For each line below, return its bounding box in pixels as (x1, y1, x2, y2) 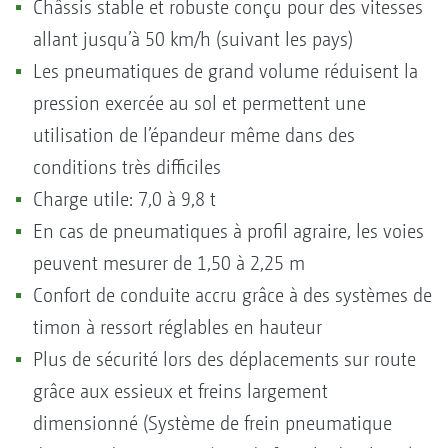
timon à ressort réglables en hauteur (33, 315, 322, 339)
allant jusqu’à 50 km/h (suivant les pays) (33, 27, 353, 51)
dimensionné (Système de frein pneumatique (33, 411, 392, 435)
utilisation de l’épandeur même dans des (33, 123, 355, 147)
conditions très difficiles (33, 155, 221, 179)
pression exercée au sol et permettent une (33, 91, 366, 115)
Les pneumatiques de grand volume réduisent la (33, 59, 418, 83)
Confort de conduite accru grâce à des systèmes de (33, 283, 432, 307)
